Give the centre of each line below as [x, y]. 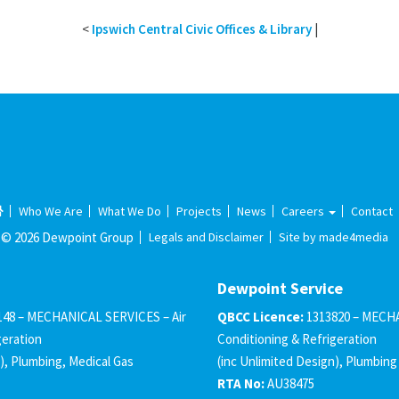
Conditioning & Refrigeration [297, 338]
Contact [372, 211]
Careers [305, 211]
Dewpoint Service [281, 288]
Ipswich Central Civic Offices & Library [201, 28]
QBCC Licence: [261, 316]
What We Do [130, 211]
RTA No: [241, 383]
